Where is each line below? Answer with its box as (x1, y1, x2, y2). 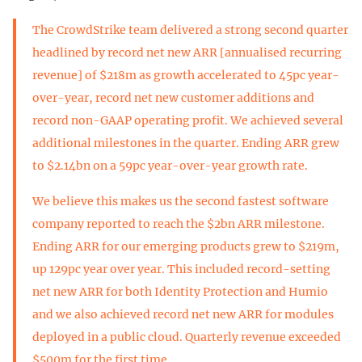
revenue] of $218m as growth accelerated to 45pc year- (32, 68, 339, 83)
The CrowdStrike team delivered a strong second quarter (32, 23, 348, 38)
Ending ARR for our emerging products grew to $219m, (32, 239, 339, 255)
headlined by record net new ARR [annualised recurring (32, 45, 342, 61)
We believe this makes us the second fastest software (32, 194, 329, 209)
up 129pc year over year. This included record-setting (32, 262, 330, 277)
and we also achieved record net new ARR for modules (32, 307, 334, 322)
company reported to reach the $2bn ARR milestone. (32, 217, 325, 232)
